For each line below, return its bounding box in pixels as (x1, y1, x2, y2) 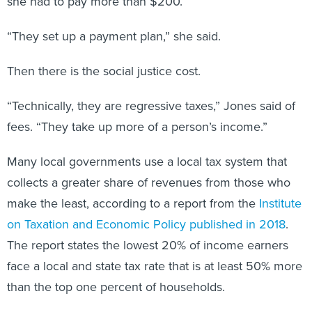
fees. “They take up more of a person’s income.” (7, 118, 267, 136)
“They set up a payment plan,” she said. (7, 27, 221, 45)
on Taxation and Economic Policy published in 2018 (7, 215, 286, 233)
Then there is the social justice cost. (7, 62, 201, 80)
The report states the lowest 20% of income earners (7, 236, 288, 254)
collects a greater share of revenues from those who (7, 173, 290, 192)
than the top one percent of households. (7, 278, 225, 296)
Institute (259, 194, 302, 212)
